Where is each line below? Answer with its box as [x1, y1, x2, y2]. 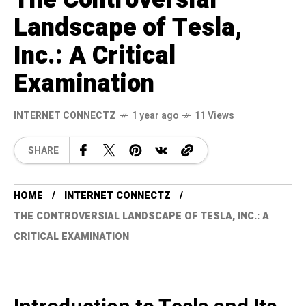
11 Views [195, 109, 234, 124]
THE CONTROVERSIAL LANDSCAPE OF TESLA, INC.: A [14, 209, 269, 224]
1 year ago [132, 109, 179, 124]
